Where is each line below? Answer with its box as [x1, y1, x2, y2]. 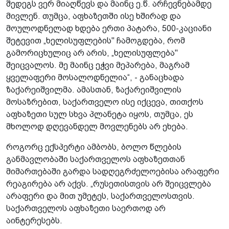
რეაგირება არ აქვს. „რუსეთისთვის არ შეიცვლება [6, 179, 211, 188]
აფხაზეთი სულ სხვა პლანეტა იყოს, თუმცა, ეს [6, 109, 193, 119]
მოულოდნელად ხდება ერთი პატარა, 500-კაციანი [6, 24, 212, 33]
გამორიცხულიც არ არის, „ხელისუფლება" [6, 48, 178, 57]
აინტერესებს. [6, 216, 62, 225]
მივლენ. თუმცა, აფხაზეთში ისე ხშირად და [6, 11, 181, 20]
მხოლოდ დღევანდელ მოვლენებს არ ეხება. [6, 122, 188, 131]
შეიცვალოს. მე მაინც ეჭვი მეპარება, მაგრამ [6, 60, 190, 70]
